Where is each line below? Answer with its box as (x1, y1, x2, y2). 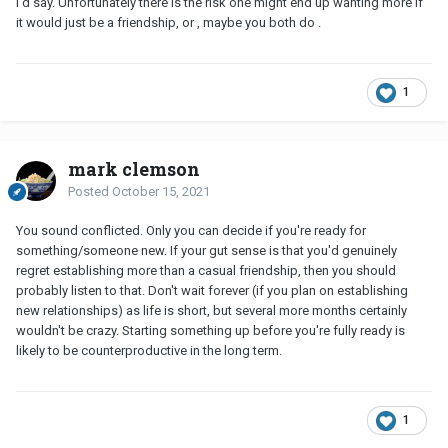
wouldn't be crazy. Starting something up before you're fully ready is (16, 323, 405, 339)
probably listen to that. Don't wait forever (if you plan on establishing (16, 283, 408, 299)
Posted (68, 184, 112, 200)
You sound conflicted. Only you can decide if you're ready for (16, 223, 366, 239)
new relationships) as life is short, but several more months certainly (16, 303, 407, 319)
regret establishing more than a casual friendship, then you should (16, 263, 396, 279)
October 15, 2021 (112, 184, 210, 200)
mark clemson (68, 157, 200, 182)
